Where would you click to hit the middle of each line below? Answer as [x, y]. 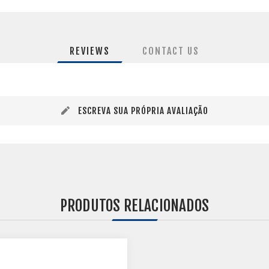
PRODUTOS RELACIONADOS [134, 206]
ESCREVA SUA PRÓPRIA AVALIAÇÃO [143, 111]
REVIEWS [90, 51]
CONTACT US [171, 51]
